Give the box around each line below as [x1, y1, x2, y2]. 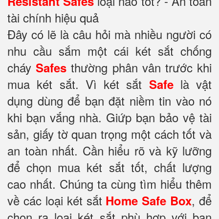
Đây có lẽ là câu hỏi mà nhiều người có [7, 25, 212, 43]
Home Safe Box [106, 192, 192, 209]
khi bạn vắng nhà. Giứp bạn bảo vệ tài [7, 109, 212, 126]
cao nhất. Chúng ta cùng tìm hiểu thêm [7, 175, 212, 192]
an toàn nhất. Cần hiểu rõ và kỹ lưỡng [7, 142, 212, 159]
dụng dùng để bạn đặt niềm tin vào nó [7, 92, 212, 109]
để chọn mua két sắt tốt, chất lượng [7, 158, 212, 175]
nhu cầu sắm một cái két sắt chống [7, 42, 212, 59]
